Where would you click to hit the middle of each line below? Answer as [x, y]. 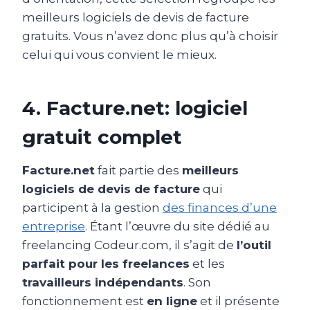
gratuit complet [102, 137]
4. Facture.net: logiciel [135, 108]
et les [207, 263]
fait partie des [138, 170]
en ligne [172, 301]
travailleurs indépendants [103, 282]
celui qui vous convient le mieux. [119, 54]
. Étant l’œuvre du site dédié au [177, 226]
